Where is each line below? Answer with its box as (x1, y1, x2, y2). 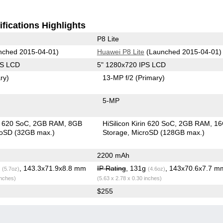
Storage (103, 128, 128, 136)
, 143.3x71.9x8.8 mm (19, 164, 86, 172)
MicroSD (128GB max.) (131, 128, 205, 136)
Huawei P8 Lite (97, 47, 144, 56)
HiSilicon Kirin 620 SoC (103, 119, 175, 127)
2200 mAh (97, 151, 129, 159)
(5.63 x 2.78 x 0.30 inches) (97, 175, 162, 181)
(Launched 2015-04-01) (144, 47, 222, 56)
